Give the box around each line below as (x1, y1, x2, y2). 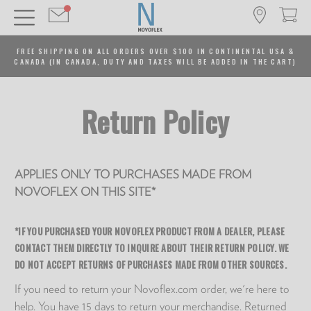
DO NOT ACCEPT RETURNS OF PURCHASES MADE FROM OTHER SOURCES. (15, 257, 287, 271)
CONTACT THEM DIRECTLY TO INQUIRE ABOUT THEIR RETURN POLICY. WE (15, 240, 289, 255)
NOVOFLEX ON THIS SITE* (15, 186, 158, 198)
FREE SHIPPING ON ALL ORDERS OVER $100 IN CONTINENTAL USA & (17, 46, 294, 56)
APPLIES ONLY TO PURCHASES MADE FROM (15, 169, 251, 180)
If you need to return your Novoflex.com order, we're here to (15, 283, 289, 295)
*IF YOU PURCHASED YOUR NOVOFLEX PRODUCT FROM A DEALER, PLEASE (15, 224, 285, 238)
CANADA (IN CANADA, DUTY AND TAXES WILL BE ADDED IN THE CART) (14, 56, 297, 67)
